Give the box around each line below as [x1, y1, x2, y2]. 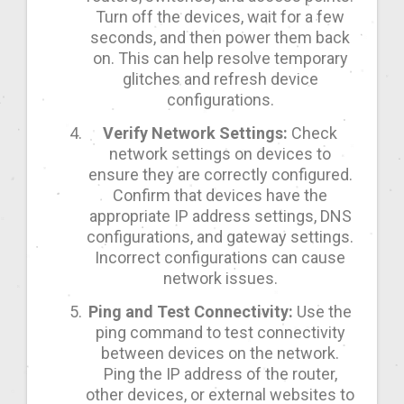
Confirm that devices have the [113, 186, 327, 206]
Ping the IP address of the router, [103, 364, 337, 384]
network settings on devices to [109, 144, 331, 164]
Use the [293, 302, 352, 322]
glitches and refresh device [122, 69, 318, 89]
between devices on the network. [101, 344, 339, 363]
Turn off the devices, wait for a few [96, 7, 344, 27]
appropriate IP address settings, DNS [88, 207, 352, 226]
